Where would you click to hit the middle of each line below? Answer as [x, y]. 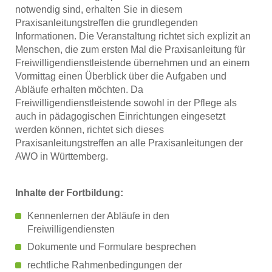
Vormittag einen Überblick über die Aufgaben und [121, 76]
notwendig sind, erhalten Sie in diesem [99, 9]
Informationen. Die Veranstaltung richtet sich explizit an [133, 36]
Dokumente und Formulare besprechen [112, 247]
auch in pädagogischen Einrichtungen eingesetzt [120, 116]
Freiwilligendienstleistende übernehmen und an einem [132, 63]
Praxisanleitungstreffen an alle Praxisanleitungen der [129, 143]
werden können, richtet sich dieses [90, 129]
